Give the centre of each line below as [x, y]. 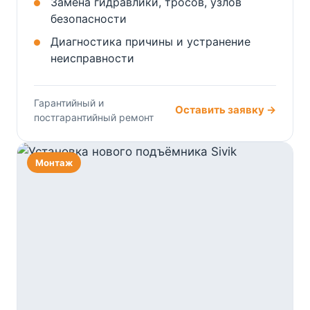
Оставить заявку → [226, 110]
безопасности [89, 18]
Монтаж [54, 162]
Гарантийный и [69, 102]
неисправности [92, 58]
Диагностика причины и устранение [151, 41]
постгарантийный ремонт [94, 117]
